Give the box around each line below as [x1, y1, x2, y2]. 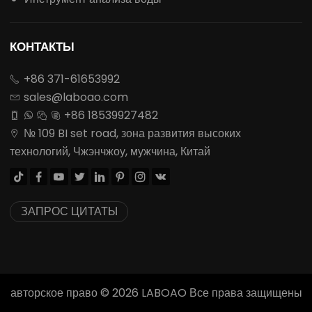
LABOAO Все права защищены [138, 285, 302, 302]
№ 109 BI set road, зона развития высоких [23, 125, 241, 141]
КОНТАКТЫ [10, 38, 75, 55]
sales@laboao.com [23, 88, 128, 105]
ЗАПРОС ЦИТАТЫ [20, 203, 118, 220]
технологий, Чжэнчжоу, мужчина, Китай [10, 143, 210, 159]
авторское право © [10, 285, 112, 302]
